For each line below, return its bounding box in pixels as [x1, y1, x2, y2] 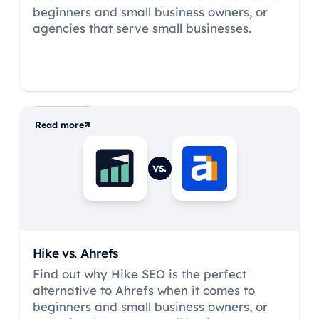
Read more [35, 119, 84, 131]
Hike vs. [32, 244, 80, 261]
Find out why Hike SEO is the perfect [32, 266, 246, 281]
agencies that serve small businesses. [32, 20, 251, 36]
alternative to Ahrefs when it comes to [32, 282, 255, 298]
